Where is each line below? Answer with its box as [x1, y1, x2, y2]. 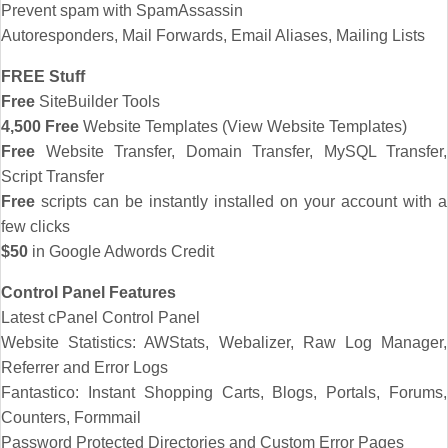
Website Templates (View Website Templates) [79, 118, 407, 136]
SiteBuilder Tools [35, 93, 160, 111]
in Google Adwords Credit [28, 243, 214, 261]
